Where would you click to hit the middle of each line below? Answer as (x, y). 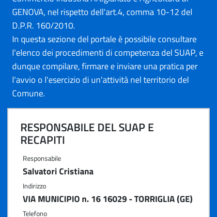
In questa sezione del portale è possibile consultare (104, 39)
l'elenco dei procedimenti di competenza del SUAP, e (108, 53)
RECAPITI (43, 140)
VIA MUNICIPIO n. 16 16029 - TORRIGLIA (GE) (108, 199)
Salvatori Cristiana (58, 171)
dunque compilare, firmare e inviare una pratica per (105, 66)
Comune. (29, 93)
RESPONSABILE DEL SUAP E (87, 127)
